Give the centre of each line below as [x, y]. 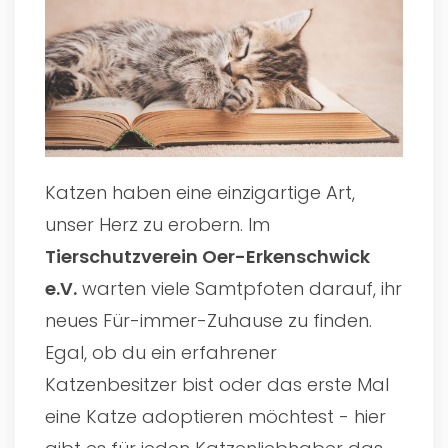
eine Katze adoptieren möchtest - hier [215, 416]
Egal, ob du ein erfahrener [161, 352]
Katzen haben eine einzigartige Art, [200, 192]
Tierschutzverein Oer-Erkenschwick [207, 256]
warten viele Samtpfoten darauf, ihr [239, 288]
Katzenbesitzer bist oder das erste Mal [217, 384]
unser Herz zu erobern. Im [157, 224]
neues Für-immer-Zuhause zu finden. [208, 320]
